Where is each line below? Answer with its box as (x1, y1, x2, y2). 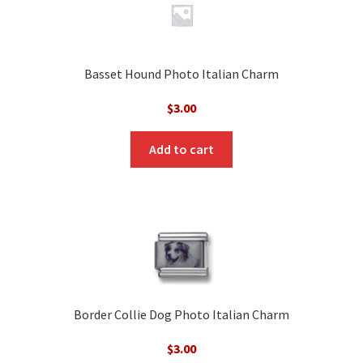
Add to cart (149, 140, 214, 157)
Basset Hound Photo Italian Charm (84, 66, 279, 83)
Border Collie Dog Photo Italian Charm (74, 305, 289, 322)
